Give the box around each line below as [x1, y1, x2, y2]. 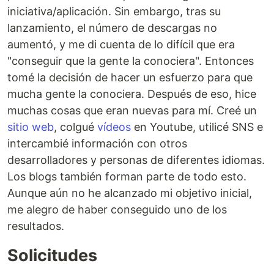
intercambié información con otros [7, 136, 187, 150]
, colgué [54, 120, 97, 133]
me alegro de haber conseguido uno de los [7, 202, 227, 216]
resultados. [7, 219, 64, 232]
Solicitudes [7, 245, 97, 265]
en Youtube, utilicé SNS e [131, 120, 263, 133]
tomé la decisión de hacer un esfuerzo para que [7, 70, 253, 84]
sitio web [7, 120, 54, 133]
